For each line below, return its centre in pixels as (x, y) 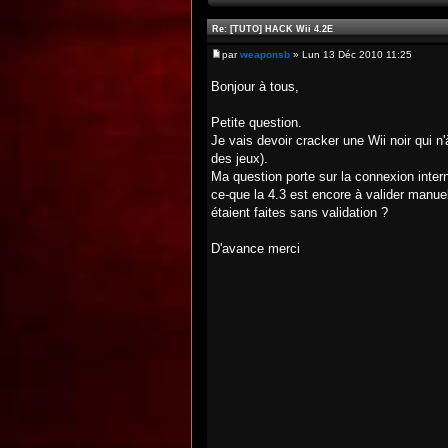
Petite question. (256, 122)
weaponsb (265, 54)
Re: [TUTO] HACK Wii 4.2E (272, 29)
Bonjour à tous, (255, 86)
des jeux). (239, 158)
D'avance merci (255, 248)
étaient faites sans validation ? (299, 212)
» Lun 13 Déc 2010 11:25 (351, 54)
